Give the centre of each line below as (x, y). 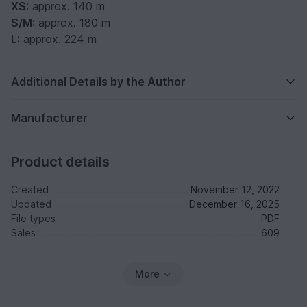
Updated (31, 204)
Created (30, 190)
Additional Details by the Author (98, 82)
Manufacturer (49, 118)
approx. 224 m (58, 39)
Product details (60, 162)
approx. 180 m (73, 23)
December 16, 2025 (234, 204)
